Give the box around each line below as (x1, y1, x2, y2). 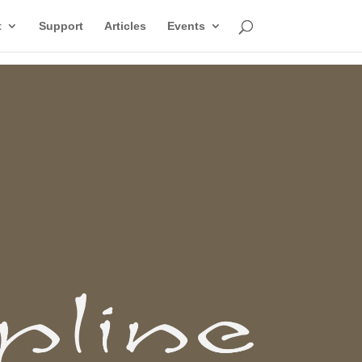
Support (38, 19, 83, 32)
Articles (103, 19, 146, 32)
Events (166, 19, 205, 32)
